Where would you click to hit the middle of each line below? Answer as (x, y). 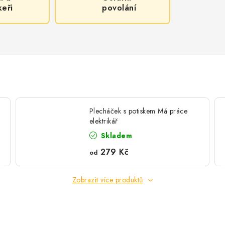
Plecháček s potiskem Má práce (138, 111)
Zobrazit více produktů (107, 180)
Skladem (116, 136)
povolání (119, 8)
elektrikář (103, 121)
